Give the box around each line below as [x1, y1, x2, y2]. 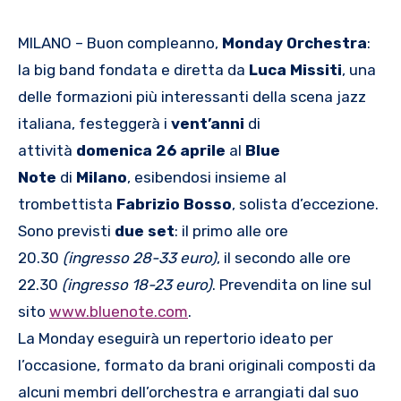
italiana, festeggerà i [18, 114, 167, 132]
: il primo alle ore [175, 221, 288, 240]
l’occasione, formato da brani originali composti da [18, 355, 376, 374]
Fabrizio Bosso [116, 194, 232, 213]
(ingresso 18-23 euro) [58, 275, 212, 294]
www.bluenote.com [49, 302, 188, 320]
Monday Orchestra [222, 33, 367, 52]
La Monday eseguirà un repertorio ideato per [18, 328, 333, 347]
